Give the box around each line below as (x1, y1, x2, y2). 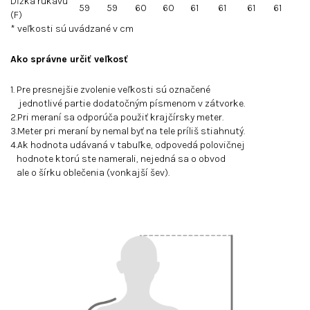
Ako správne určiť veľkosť (10, 53, 128, 65)
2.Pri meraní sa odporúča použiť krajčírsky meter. (10, 111, 224, 123)
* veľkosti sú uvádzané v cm (10, 23, 134, 35)
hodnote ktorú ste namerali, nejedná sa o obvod (10, 153, 226, 165)
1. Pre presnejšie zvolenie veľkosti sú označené (10, 84, 215, 95)
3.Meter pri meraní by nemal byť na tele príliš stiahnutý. (10, 125, 245, 137)
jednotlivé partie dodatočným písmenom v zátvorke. (10, 98, 245, 109)
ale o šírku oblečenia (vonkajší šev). (10, 167, 170, 179)
